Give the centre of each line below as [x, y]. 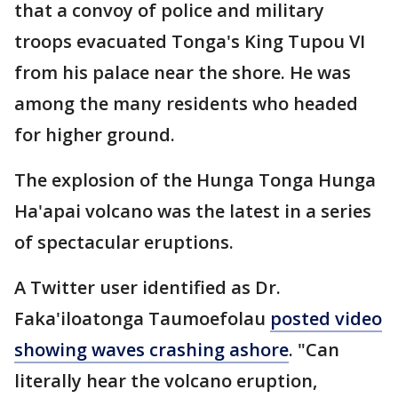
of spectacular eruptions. [124, 242]
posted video [326, 318]
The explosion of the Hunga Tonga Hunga [195, 179]
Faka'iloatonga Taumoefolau [142, 318]
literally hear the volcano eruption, [166, 380]
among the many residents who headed [186, 103]
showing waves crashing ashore [151, 349]
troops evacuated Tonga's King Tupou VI [190, 41]
